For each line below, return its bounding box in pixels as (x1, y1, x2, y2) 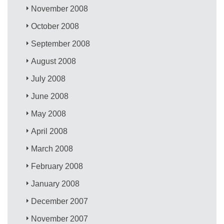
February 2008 (31, 161, 83, 170)
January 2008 (31, 179, 80, 188)
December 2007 (31, 196, 88, 205)
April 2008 (31, 126, 68, 135)
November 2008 (31, 4, 88, 13)
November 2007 (31, 214, 88, 223)
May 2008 (31, 109, 66, 118)
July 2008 (31, 74, 66, 83)
